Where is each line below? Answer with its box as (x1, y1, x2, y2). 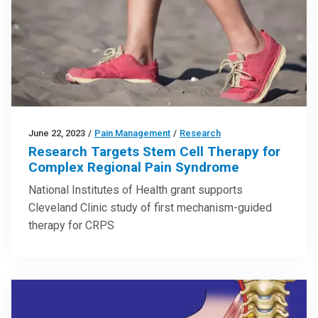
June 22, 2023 (28, 127, 85, 138)
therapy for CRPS (28, 218, 114, 232)
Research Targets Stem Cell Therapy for (28, 143, 280, 160)
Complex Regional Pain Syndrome (28, 158, 239, 175)
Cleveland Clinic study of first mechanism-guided (28, 200, 272, 214)
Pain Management (94, 127, 170, 138)
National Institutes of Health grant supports (28, 182, 243, 197)
